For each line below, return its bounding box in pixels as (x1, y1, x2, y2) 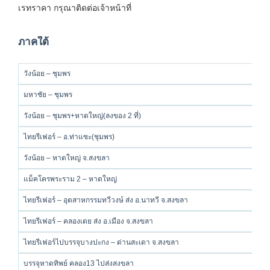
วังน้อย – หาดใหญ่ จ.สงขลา (24, 154, 110, 162)
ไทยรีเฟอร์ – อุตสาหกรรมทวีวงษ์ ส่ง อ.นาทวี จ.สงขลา (24, 196, 188, 204)
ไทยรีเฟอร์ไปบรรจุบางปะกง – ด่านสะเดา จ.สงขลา (24, 238, 179, 246)
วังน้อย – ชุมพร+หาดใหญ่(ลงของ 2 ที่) (24, 111, 141, 120)
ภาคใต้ (18, 36, 49, 48)
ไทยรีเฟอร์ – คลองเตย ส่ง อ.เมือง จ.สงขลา (24, 217, 153, 225)
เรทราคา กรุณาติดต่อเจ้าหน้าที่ (18, 2, 131, 13)
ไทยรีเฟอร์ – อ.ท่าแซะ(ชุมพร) (24, 133, 115, 141)
